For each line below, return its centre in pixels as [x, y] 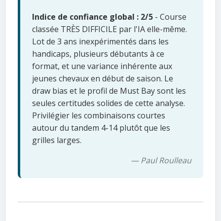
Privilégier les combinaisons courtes [99, 116]
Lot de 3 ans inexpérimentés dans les [100, 42]
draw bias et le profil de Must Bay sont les [109, 91]
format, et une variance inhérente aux [102, 66]
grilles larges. [57, 140]
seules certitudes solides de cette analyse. [109, 103]
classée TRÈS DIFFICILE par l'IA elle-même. [110, 29]
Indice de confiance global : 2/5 [92, 17]
